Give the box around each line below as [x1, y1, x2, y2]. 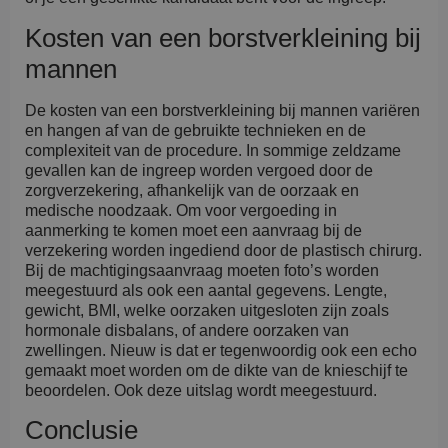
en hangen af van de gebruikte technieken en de [25, 121, 366, 139]
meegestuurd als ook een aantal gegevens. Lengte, [25, 281, 387, 299]
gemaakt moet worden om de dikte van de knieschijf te [25, 361, 408, 379]
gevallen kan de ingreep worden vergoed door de [25, 161, 373, 179]
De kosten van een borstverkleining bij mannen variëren [25, 101, 420, 119]
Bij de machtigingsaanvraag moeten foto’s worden [25, 261, 379, 279]
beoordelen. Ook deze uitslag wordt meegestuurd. [25, 381, 377, 399]
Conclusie [25, 415, 138, 446]
